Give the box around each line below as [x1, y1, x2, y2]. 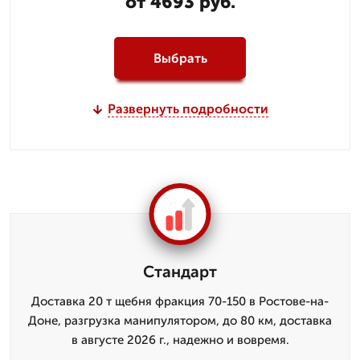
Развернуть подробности [107, 101, 268, 117]
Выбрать [153, 50, 207, 66]
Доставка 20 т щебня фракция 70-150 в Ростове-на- [31, 294, 329, 309]
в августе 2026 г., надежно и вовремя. [71, 333, 289, 347]
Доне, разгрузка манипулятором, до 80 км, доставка [28, 313, 332, 328]
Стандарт [143, 262, 217, 281]
